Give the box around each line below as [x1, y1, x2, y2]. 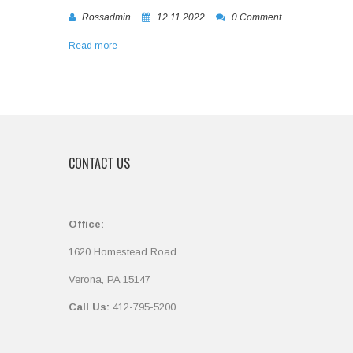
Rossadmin [82, 12, 131, 23]
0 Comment [232, 12, 281, 23]
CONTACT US [69, 154, 130, 173]
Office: [69, 218, 104, 230]
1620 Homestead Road [69, 246, 176, 258]
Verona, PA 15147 [69, 273, 150, 285]
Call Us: [69, 301, 110, 313]
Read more [69, 40, 117, 51]
